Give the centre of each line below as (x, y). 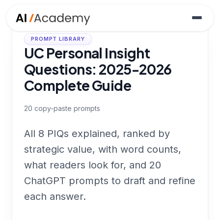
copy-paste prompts (66, 108)
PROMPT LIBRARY (58, 39)
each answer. (55, 196)
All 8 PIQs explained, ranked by (97, 134)
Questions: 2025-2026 (98, 69)
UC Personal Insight (87, 53)
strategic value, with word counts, (103, 149)
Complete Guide (78, 85)
